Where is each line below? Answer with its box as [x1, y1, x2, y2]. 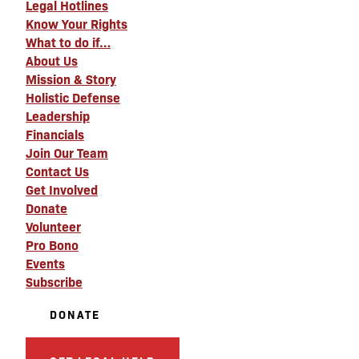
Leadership [26, 107, 90, 124]
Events [26, 254, 65, 272]
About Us [26, 51, 78, 69]
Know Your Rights [26, 14, 127, 32]
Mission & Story [26, 70, 116, 87]
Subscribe [26, 272, 83, 290]
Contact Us [26, 162, 89, 179]
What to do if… [26, 33, 111, 50]
